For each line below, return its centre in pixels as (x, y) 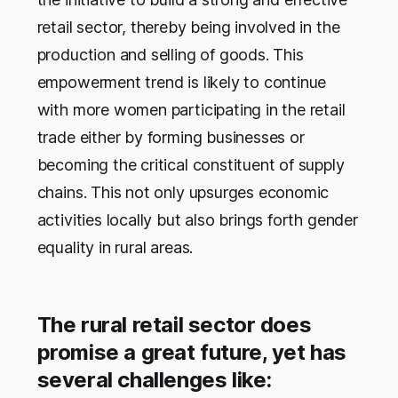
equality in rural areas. (117, 247)
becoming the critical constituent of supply (191, 164)
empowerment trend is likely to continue (182, 82)
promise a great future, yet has (192, 352)
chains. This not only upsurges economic (183, 192)
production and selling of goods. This (170, 54)
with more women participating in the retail (191, 109)
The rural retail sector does (174, 324)
